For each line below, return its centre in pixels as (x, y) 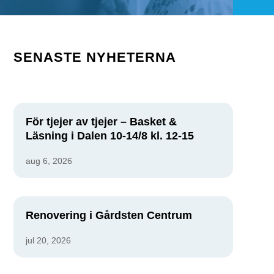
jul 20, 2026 (48, 240)
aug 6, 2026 (49, 161)
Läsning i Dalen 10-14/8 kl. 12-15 (109, 135)
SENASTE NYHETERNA (94, 57)
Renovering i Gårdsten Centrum (109, 215)
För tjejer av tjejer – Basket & (101, 121)
